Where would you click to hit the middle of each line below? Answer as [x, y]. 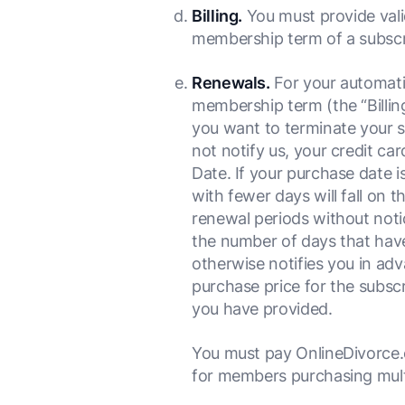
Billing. [217, 16]
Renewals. [231, 83]
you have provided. [262, 309]
